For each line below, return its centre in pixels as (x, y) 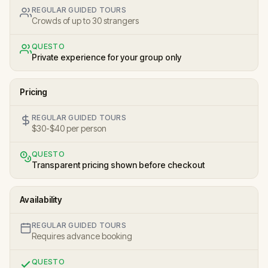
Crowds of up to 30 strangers (85, 20)
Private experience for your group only (106, 57)
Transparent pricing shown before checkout (118, 165)
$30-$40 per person (69, 128)
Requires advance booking (82, 236)
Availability (41, 199)
